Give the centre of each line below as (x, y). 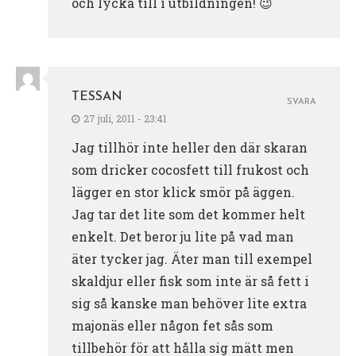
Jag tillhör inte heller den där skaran (190, 147)
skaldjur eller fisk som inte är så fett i (190, 281)
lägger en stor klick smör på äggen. (183, 192)
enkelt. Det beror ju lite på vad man (183, 236)
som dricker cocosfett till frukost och (190, 169)
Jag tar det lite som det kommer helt (188, 214)
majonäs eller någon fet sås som (172, 325)
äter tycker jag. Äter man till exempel (192, 258)
